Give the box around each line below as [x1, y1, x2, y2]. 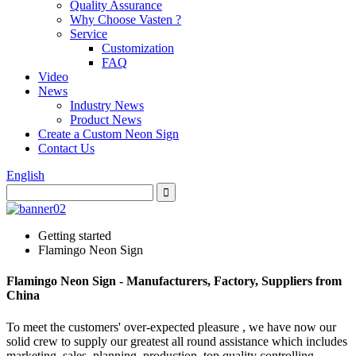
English [6, 168, 44, 182]
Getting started [38, 229, 111, 242]
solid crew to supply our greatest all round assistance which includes [6, 334, 347, 348]
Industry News [70, 99, 144, 112]
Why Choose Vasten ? [70, 13, 181, 26]
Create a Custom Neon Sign [38, 127, 179, 141]
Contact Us [38, 141, 95, 155]
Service [70, 27, 107, 41]
